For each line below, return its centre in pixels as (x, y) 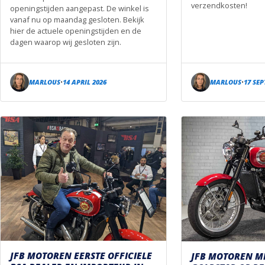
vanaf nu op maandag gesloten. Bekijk (77, 19)
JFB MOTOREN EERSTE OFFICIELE (81, 255)
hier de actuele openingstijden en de (76, 30)
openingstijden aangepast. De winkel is (80, 8)
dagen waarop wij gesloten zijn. (66, 42)
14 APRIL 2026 (85, 82)
